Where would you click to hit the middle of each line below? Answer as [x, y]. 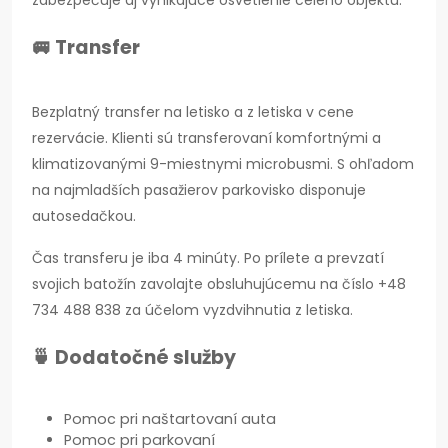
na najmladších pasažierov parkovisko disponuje [199, 190]
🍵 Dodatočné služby [134, 358]
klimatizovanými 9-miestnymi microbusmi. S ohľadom [223, 164]
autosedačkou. [86, 216]
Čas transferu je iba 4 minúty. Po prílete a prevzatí [208, 258]
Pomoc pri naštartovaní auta [170, 419]
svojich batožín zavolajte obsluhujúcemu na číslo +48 [219, 284]
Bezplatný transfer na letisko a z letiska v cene [193, 112]
